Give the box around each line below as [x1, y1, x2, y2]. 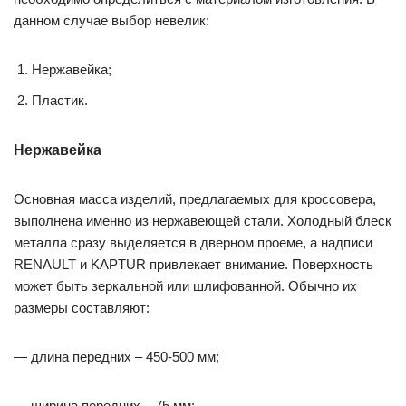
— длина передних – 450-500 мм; [14, 349, 219, 364]
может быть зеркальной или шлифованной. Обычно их [14, 278, 357, 294]
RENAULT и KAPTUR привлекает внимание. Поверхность [14, 256, 373, 272]
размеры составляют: [14, 300, 150, 315]
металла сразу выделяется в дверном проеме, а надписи [14, 235, 372, 250]
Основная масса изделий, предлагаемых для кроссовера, [14, 191, 376, 207]
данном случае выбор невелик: [14, 13, 209, 28]
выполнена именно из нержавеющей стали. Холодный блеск [14, 213, 391, 228]
